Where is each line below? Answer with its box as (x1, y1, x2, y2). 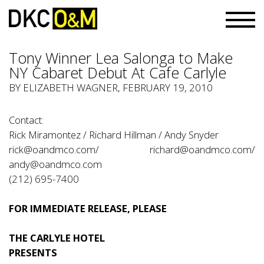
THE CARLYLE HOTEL (9, 231, 105, 245)
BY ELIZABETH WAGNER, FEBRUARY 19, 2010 (9, 81, 213, 94)
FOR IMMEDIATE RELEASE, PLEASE (9, 202, 167, 215)
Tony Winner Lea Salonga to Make (9, 48, 233, 68)
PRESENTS (9, 246, 57, 259)
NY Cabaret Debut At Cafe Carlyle (9, 62, 226, 82)
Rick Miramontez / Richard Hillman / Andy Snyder (9, 128, 219, 141)
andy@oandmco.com (9, 157, 102, 171)
